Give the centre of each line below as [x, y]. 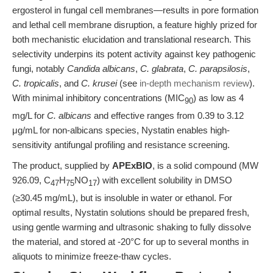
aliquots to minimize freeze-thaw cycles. [92, 256]
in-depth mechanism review [194, 83]
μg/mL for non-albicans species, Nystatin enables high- [121, 130]
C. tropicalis [36, 83]
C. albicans [69, 115]
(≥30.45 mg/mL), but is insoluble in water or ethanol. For [122, 198]
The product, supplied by [62, 165]
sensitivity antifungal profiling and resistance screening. [121, 145]
